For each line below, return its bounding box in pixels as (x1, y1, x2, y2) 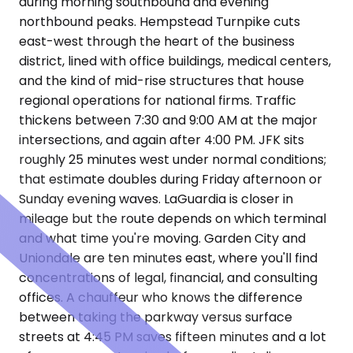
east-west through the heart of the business (19, 32, 295, 51)
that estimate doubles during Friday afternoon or (19, 170, 322, 189)
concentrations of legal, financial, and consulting (19, 269, 318, 288)
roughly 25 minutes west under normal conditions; (19, 150, 326, 169)
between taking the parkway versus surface (19, 308, 292, 327)
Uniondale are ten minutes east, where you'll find (19, 249, 318, 268)
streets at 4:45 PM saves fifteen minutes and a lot (19, 328, 326, 347)
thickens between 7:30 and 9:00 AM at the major (19, 111, 318, 130)
